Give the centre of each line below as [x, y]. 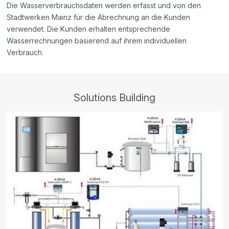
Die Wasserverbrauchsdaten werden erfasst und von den [104, 6]
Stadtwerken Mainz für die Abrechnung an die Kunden [99, 17]
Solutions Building [114, 98]
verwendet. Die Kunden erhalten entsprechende [89, 29]
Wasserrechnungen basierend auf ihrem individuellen [97, 41]
